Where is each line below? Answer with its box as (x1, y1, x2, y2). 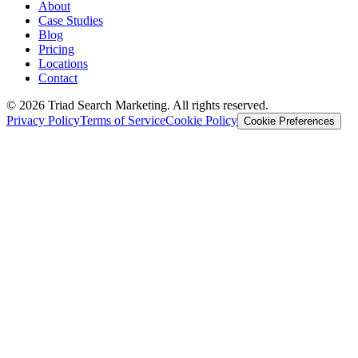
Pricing (38, 42, 74, 56)
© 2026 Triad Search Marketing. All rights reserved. (6, 97, 268, 112)
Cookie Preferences (244, 114, 335, 127)
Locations (38, 56, 88, 70)
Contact (38, 70, 78, 85)
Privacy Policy (6, 113, 80, 127)
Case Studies (38, 13, 103, 27)
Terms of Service (80, 113, 165, 127)
